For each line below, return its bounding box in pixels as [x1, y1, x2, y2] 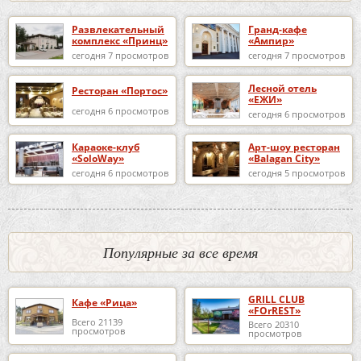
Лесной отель [248, 81, 317, 95]
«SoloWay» [72, 151, 124, 165]
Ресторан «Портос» [72, 84, 168, 98]
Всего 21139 [72, 315, 122, 328]
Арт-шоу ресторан [248, 139, 340, 154]
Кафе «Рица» [72, 295, 137, 309]
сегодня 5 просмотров [248, 166, 345, 179]
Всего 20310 [248, 318, 299, 331]
